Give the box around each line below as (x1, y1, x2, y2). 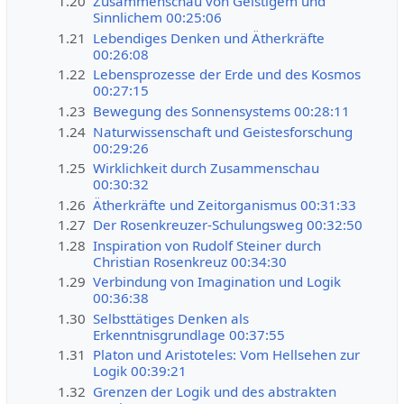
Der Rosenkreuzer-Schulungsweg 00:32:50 (93, 216, 363, 234)
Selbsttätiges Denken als (93, 308, 250, 327)
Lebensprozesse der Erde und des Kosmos (93, 65, 362, 84)
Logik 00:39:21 (93, 362, 188, 381)
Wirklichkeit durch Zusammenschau (93, 159, 320, 178)
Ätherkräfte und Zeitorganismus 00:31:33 (93, 195, 357, 214)
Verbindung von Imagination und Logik (93, 272, 342, 291)
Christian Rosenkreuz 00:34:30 (93, 252, 288, 271)
